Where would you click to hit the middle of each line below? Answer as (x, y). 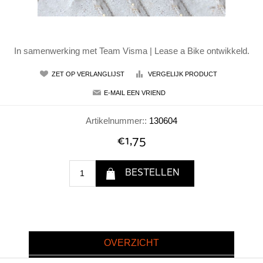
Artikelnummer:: (116, 120)
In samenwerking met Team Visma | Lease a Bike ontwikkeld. (131, 51)
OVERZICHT (131, 242)
